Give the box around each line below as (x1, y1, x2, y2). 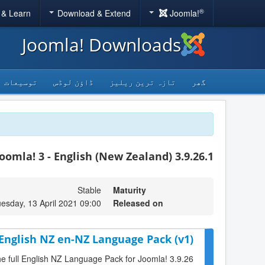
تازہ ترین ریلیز (109, 76, 176, 88)
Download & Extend (57, 7, 131, 19)
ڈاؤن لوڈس (53, 76, 93, 88)
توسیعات (4, 76, 37, 88)
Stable (77, 184, 101, 196)
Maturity (113, 184, 146, 196)
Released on (113, 197, 163, 209)
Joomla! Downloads (22, 33, 181, 57)
